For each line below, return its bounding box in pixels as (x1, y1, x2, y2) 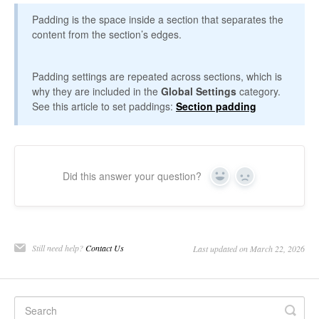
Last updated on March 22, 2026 (193, 242, 305, 254)
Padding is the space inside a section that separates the (32, 11, 283, 26)
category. (236, 83, 281, 98)
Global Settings (161, 83, 236, 98)
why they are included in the (32, 83, 161, 98)
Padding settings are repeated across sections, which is (32, 68, 282, 83)
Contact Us (85, 241, 124, 253)
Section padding (176, 98, 256, 113)
